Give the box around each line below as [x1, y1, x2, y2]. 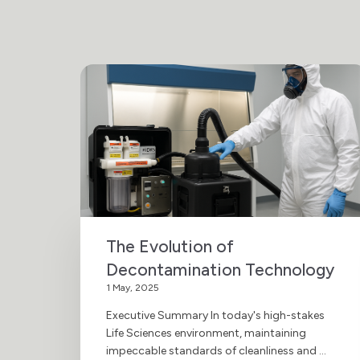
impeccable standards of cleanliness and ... [106, 343, 326, 358]
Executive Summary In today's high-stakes [106, 308, 325, 322]
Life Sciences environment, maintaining [106, 325, 306, 340]
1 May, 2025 [106, 281, 159, 293]
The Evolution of [106, 235, 234, 256]
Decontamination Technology [106, 259, 334, 280]
